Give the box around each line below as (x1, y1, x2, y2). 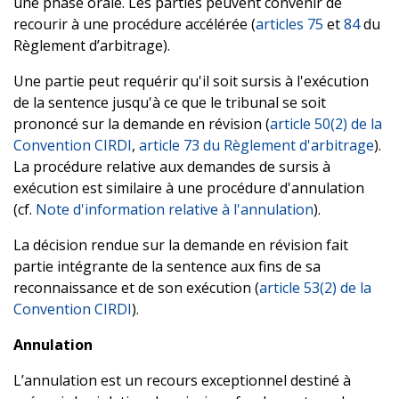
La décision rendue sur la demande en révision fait (13, 234, 348, 255)
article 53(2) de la (259, 277, 371, 297)
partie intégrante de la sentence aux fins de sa (13, 256, 321, 276)
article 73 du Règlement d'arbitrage (139, 134, 374, 155)
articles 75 (256, 13, 323, 34)
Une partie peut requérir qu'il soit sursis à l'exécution (13, 70, 369, 91)
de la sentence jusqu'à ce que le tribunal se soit (13, 92, 326, 112)
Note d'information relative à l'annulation (36, 199, 313, 219)
